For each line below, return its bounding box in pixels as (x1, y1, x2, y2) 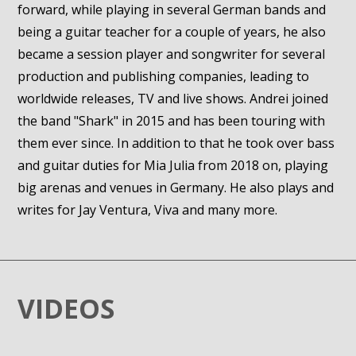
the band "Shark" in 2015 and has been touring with (17, 112, 326, 130)
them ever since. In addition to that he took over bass (17, 134, 335, 152)
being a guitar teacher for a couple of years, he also (17, 23, 327, 41)
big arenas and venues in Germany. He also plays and (17, 179, 335, 196)
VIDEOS (17, 290, 115, 327)
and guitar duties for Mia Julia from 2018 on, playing (17, 157, 329, 174)
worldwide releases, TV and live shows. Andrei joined (17, 90, 329, 107)
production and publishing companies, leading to (17, 68, 310, 85)
